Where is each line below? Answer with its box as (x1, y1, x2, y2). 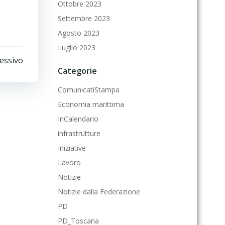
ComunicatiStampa (58, 85, 120, 94)
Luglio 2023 (58, 43, 95, 52)
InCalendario (58, 114, 98, 124)
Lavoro (58, 158, 81, 167)
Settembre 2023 (58, 14, 110, 23)
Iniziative (58, 143, 86, 153)
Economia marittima (58, 99, 124, 109)
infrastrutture (58, 129, 100, 138)
